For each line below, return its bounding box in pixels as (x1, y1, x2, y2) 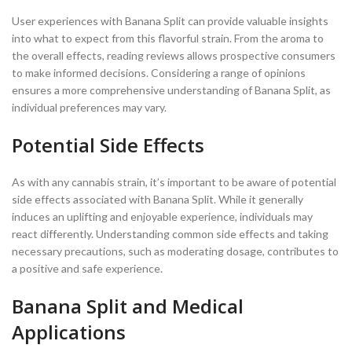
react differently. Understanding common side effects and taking (12, 226, 328, 240)
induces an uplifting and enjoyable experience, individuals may (12, 209, 313, 223)
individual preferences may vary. (12, 100, 167, 114)
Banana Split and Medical (12, 292, 244, 319)
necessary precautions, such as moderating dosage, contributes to (12, 244, 339, 258)
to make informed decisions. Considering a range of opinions (12, 65, 306, 79)
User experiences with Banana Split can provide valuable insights (12, 13, 328, 27)
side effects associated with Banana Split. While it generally (12, 192, 303, 206)
